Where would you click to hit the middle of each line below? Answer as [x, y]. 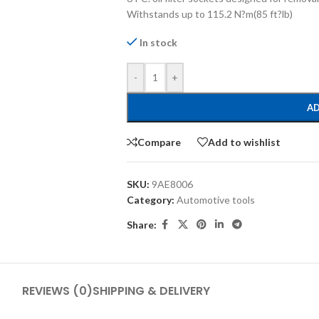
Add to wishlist [244, 142]
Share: [141, 224]
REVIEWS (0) [57, 291]
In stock [159, 42]
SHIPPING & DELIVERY [151, 291]
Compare [159, 142]
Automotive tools [215, 200]
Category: [150, 200]
